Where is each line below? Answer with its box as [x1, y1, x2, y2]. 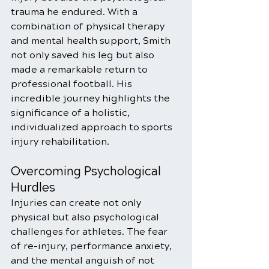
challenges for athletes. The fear [11, 226, 170, 237]
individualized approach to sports [11, 121, 175, 133]
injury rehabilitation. [11, 136, 109, 147]
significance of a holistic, [11, 107, 132, 118]
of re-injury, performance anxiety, [11, 240, 174, 252]
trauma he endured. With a [11, 6, 140, 17]
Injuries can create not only [11, 197, 144, 208]
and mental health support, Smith [11, 35, 173, 46]
